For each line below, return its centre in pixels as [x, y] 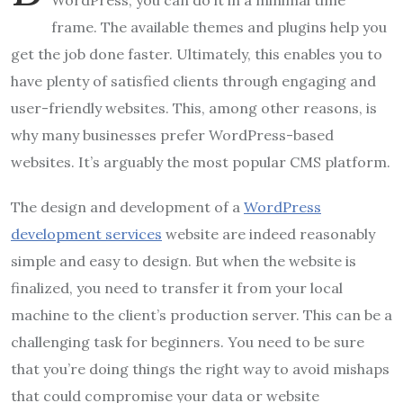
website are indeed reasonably [269, 234]
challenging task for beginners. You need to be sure [188, 342]
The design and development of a [127, 207]
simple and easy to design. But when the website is [184, 261]
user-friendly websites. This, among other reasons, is [194, 108]
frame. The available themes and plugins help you [219, 27]
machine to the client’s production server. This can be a [201, 315]
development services [86, 234]
